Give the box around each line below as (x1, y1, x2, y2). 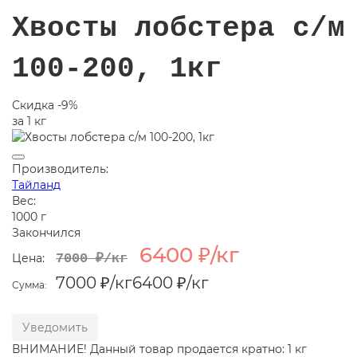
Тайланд (12, 178, 61, 193)
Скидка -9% (12, 98, 78, 113)
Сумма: (12, 279, 47, 292)
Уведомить (22, 320, 88, 335)
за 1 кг (12, 114, 46, 129)
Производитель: (12, 162, 108, 177)
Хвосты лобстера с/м (12, 12, 345, 45)
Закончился (12, 226, 80, 241)
